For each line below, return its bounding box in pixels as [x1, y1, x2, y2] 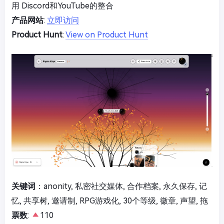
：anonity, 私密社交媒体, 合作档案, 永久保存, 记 [35, 181, 207, 191]
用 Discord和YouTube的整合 [11, 1, 113, 11]
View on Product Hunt [65, 30, 148, 40]
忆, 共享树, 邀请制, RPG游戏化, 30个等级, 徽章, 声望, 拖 [11, 196, 208, 206]
